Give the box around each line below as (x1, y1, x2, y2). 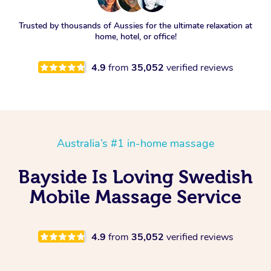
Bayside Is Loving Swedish (18, 166, 253, 187)
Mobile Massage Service (30, 186, 241, 207)
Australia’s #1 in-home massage (57, 135, 214, 151)
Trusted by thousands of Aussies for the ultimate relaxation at (19, 19, 252, 31)
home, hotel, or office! (94, 30, 177, 42)
